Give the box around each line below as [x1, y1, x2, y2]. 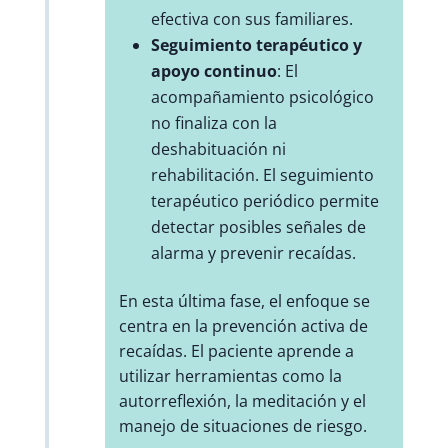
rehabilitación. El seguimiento [150, 164, 374, 187]
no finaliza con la [150, 112, 277, 135]
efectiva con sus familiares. [150, 8, 353, 31]
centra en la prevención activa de [118, 315, 368, 338]
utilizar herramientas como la [118, 365, 342, 388]
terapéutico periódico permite [150, 190, 379, 213]
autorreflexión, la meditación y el [118, 390, 366, 413]
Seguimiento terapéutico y [150, 34, 362, 57]
